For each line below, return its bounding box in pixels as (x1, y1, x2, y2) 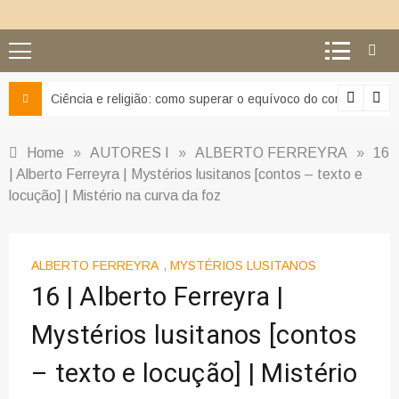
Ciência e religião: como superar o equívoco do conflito (51, 92, 361, 106)
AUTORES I (90, 145, 169, 160)
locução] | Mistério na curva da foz (9, 188, 221, 203)
